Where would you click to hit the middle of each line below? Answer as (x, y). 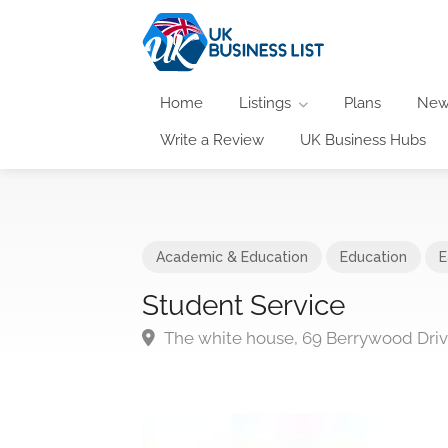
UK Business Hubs (363, 139)
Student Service (243, 305)
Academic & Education (232, 256)
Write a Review (212, 139)
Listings (265, 102)
